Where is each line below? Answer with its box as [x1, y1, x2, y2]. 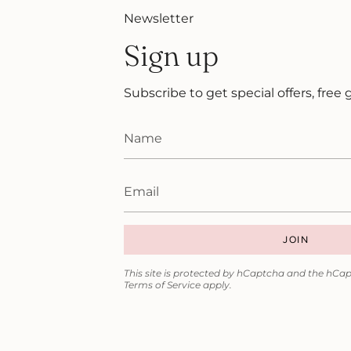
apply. [200, 279, 232, 291]
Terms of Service [123, 279, 201, 291]
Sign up [123, 38, 219, 73]
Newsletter [123, 11, 194, 26]
